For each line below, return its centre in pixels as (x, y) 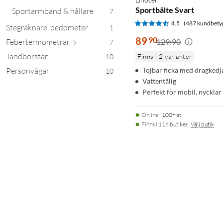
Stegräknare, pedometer (47, 27)
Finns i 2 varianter (165, 56)
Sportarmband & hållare (53, 11)
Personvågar (28, 70)
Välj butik (202, 124)
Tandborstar (27, 56)
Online (150, 114)
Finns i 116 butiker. (165, 124)
